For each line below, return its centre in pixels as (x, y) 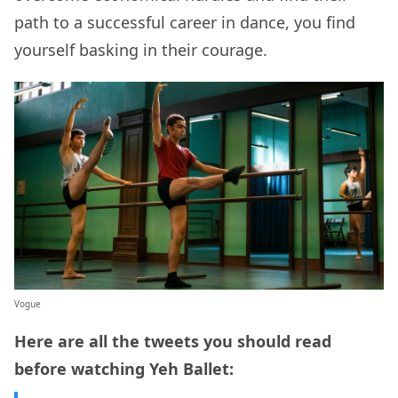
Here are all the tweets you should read (173, 342)
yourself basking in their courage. (143, 50)
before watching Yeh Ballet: (124, 369)
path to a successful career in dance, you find (185, 23)
